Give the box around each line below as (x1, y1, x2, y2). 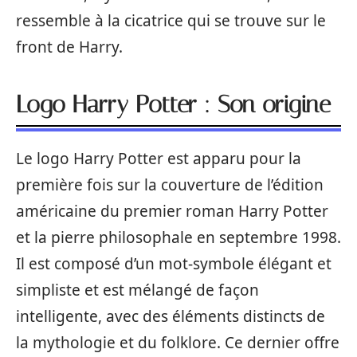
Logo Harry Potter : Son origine (16, 89, 331, 119)
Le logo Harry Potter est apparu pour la (16, 147, 301, 169)
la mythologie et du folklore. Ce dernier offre (16, 331, 339, 353)
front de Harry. (16, 36, 123, 57)
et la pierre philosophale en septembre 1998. (16, 226, 341, 248)
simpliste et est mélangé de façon (16, 279, 259, 300)
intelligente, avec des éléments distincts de (16, 305, 325, 327)
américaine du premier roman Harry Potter (16, 200, 328, 222)
